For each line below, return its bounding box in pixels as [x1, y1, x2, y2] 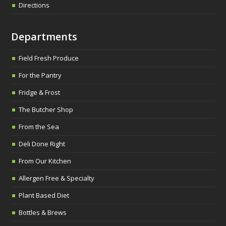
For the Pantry [19, 70, 62, 80]
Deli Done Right [19, 139, 66, 148]
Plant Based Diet [19, 190, 70, 200]
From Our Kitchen [19, 156, 72, 165]
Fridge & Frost [19, 87, 61, 97]
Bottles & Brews [19, 207, 67, 217]
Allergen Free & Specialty [19, 173, 95, 183]
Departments [11, 29, 78, 43]
